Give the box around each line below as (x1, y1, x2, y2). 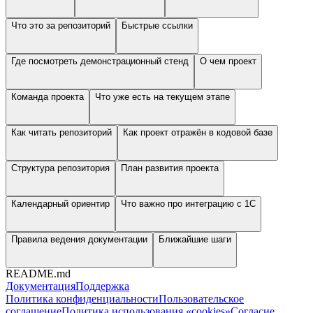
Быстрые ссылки (122, 20, 193, 31)
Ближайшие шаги (159, 234, 231, 245)
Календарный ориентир (11, 198, 110, 210)
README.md (6, 268, 71, 280)
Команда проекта (11, 92, 84, 103)
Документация (6, 280, 75, 293)
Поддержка (75, 280, 129, 293)
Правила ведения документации (11, 234, 147, 245)
